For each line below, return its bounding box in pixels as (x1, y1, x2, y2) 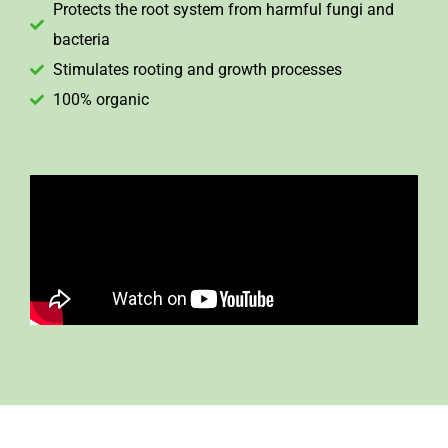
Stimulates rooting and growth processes (52, 60, 342, 80)
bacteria (52, 30, 110, 50)
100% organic (52, 90, 149, 110)
